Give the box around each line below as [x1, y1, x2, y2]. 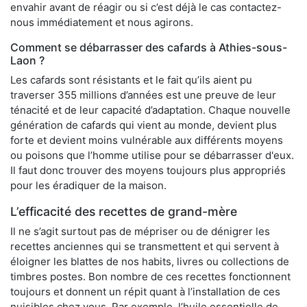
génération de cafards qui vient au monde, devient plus [10, 118, 277, 132]
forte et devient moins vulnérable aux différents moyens [10, 133, 283, 147]
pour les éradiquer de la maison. [10, 178, 167, 192]
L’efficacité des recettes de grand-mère [10, 204, 237, 219]
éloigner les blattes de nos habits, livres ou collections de [10, 254, 289, 268]
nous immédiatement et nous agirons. [10, 15, 193, 29]
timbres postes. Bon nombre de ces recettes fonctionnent [10, 269, 291, 283]
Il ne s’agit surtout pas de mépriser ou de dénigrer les [10, 224, 270, 238]
